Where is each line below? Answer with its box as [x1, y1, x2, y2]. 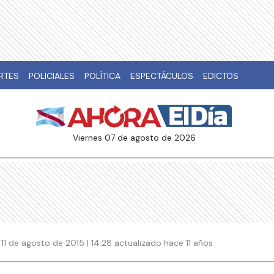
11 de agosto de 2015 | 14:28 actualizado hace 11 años [1, 237, 213, 248]
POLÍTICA [84, 70, 120, 81]
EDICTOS [203, 70, 239, 81]
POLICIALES [29, 70, 75, 81]
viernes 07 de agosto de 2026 [78, 132, 196, 144]
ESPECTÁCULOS [130, 70, 193, 81]
